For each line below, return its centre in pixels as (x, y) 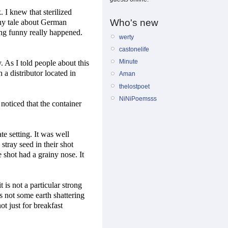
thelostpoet (134, 86)
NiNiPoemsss (138, 98)
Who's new (134, 22)
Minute (129, 62)
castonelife (134, 49)
